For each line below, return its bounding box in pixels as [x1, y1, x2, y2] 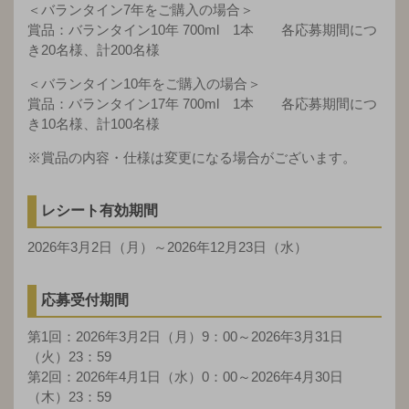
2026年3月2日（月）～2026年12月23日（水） [27, 238, 308, 255]
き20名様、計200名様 [27, 41, 160, 58]
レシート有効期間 [41, 202, 158, 218]
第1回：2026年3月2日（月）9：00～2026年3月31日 [27, 328, 343, 344]
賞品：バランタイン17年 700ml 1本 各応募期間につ [27, 95, 377, 111]
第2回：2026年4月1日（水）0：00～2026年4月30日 [27, 368, 343, 384]
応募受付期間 [41, 291, 129, 308]
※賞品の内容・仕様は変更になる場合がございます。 [27, 149, 356, 165]
